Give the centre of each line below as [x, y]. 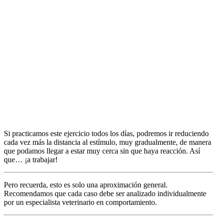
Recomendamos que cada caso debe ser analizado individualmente [105, 194]
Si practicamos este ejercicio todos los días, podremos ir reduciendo [106, 134]
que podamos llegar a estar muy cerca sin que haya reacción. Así [102, 151]
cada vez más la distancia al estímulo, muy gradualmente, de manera [108, 142]
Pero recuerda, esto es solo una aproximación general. [86, 185]
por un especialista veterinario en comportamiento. [80, 202]
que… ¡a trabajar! [31, 160]
